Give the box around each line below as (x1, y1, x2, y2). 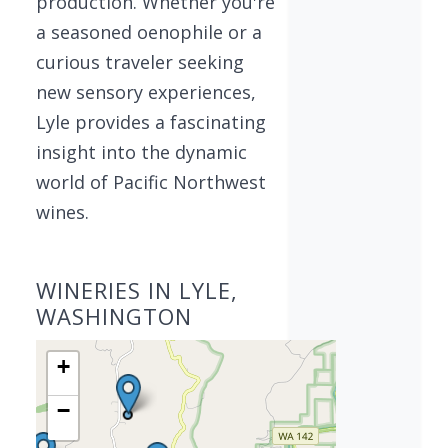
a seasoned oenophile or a (36, 20, 262, 44)
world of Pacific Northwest (36, 170, 266, 194)
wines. (36, 200, 89, 224)
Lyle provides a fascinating (36, 110, 266, 134)
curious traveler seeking (36, 50, 244, 74)
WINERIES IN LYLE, (36, 275, 238, 305)
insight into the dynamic (36, 140, 247, 164)
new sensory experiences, (36, 80, 256, 104)
